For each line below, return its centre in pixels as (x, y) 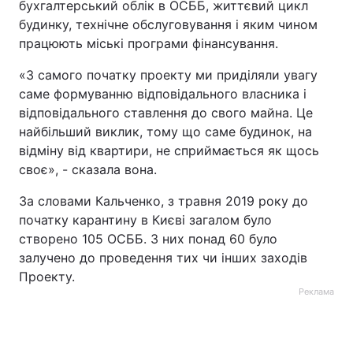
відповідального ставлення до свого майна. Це (166, 113)
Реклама (316, 292)
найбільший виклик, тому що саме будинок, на (165, 132)
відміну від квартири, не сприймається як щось (169, 150)
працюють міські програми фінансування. (149, 43)
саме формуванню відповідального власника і (163, 94)
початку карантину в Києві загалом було (145, 220)
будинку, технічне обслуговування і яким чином (168, 24)
